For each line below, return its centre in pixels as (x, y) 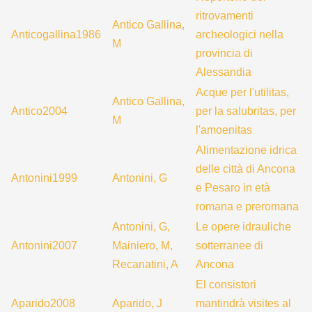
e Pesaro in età (233, 188)
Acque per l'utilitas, (242, 92)
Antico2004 (39, 111)
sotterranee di (229, 245)
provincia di (224, 53)
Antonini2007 (44, 245)
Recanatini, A (145, 264)
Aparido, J (137, 303)
